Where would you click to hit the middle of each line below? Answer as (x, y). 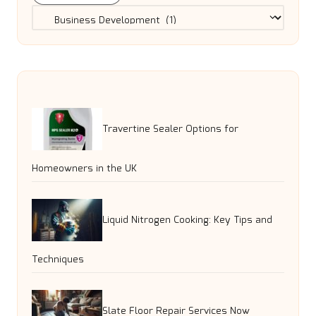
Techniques (58, 260)
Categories (56, 12)
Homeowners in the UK (84, 169)
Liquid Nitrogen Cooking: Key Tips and (187, 220)
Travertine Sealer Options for (170, 129)
